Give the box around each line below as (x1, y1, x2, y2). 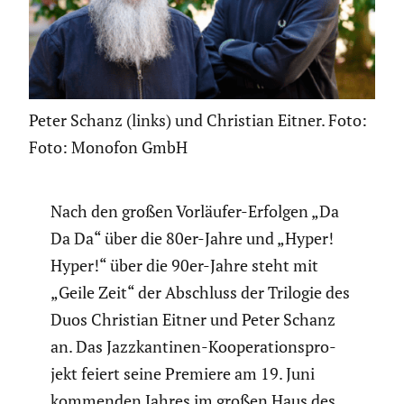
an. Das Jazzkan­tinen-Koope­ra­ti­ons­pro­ (50, 335, 336, 357)
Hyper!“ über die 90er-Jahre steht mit (50, 253, 318, 276)
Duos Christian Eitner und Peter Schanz (50, 308, 335, 330)
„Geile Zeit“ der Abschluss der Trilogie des (50, 280, 350, 303)
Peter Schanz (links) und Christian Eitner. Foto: (29, 108, 367, 131)
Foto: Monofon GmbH (29, 135, 188, 158)
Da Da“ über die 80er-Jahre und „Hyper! (50, 226, 334, 249)
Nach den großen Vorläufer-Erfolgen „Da (50, 199, 339, 222)
